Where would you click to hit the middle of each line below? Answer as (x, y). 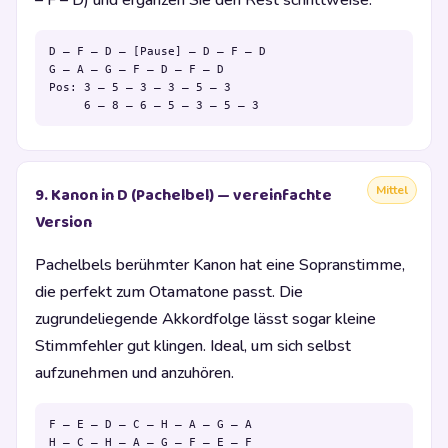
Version (63, 222)
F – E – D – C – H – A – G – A (150, 423)
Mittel (392, 190)
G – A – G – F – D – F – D (136, 69)
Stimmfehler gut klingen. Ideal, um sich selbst (193, 345)
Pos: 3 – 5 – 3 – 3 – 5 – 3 (140, 87)
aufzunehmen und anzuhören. (134, 372)
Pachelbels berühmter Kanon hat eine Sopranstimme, (220, 264)
